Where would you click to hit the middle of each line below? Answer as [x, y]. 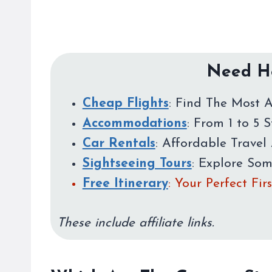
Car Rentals [119, 143]
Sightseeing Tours [137, 163]
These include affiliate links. [138, 223]
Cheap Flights [125, 103]
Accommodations [134, 123]
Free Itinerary [125, 183]
